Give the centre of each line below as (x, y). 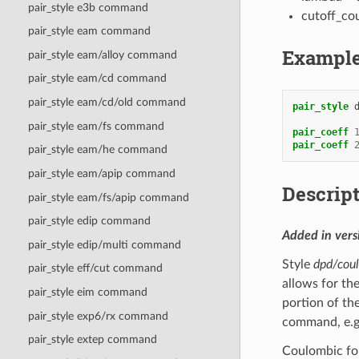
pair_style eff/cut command (95, 268)
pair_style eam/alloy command (102, 54)
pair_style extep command (92, 340)
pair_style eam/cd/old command (107, 103)
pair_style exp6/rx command (98, 316)
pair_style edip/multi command (104, 244)
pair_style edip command (89, 221)
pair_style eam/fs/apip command (108, 197)
